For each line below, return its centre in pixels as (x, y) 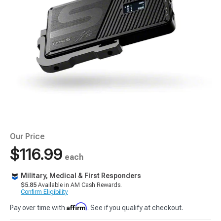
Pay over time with (38, 208)
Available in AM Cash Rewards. (79, 185)
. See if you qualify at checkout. (135, 208)
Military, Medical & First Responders (81, 176)
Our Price (27, 136)
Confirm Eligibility (44, 192)
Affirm (77, 206)
